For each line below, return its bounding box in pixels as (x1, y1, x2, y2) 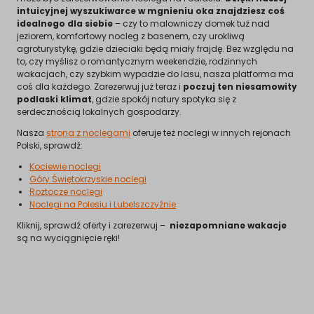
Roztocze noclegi (29, 185, 102, 198)
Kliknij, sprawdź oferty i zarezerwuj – (17, 219, 170, 231)
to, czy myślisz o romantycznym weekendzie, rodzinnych (17, 55, 257, 67)
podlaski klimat (17, 93, 92, 105)
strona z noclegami (46, 126, 130, 139)
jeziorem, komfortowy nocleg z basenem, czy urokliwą (17, 29, 245, 42)
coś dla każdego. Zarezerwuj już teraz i (17, 80, 183, 93)
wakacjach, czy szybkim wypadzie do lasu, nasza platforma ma (17, 67, 294, 80)
